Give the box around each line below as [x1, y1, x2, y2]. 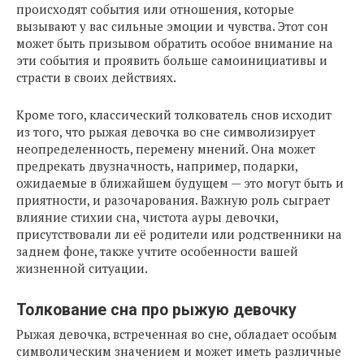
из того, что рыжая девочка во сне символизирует [16, 123, 315, 141]
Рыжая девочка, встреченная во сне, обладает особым [16, 326, 337, 343]
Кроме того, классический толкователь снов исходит [16, 106, 331, 123]
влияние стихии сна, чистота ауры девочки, [16, 209, 278, 226]
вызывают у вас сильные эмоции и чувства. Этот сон [16, 18, 328, 35]
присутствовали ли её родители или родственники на [16, 226, 342, 243]
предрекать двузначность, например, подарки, [16, 158, 297, 175]
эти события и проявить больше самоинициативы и [16, 52, 327, 69]
